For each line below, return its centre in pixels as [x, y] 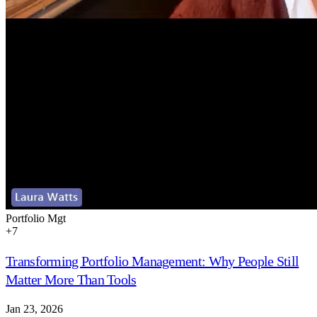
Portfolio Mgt [36, 218]
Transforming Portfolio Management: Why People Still [152, 261]
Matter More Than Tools [71, 279]
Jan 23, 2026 [34, 309]
